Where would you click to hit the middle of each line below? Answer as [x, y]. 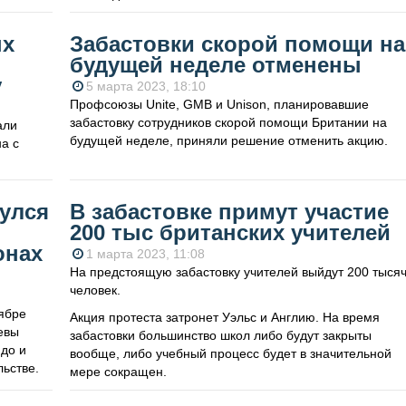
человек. [95, 290]
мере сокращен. [118, 372]
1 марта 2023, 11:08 [145, 254]
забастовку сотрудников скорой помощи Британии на [228, 123]
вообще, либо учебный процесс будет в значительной [230, 354]
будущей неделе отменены [215, 65]
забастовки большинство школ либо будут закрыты [220, 336]
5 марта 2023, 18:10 [145, 87]
